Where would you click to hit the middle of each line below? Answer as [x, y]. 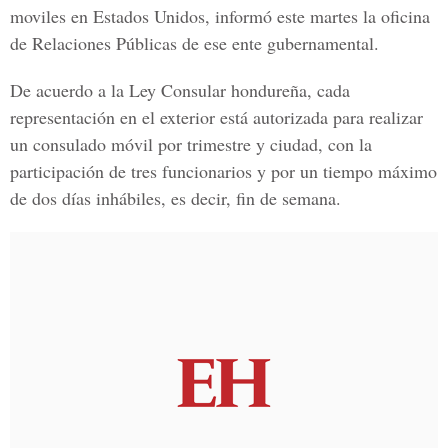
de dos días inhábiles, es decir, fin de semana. [175, 198]
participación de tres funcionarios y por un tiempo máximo [223, 171]
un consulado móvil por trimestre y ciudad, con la [191, 144]
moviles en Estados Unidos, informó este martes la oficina [220, 16]
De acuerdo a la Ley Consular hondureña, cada [180, 90]
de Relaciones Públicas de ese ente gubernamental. [194, 43]
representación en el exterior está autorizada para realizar [216, 117]
